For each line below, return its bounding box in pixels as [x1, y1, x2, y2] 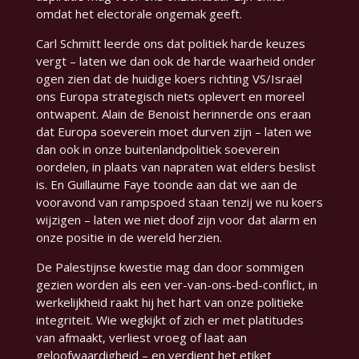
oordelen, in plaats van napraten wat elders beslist [35, 159, 316, 175]
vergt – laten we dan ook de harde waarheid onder [35, 53, 316, 70]
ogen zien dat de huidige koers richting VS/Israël [35, 71, 302, 87]
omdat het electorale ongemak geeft [35, 6, 240, 22]
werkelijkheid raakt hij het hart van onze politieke [35, 294, 304, 311]
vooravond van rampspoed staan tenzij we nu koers [35, 194, 323, 211]
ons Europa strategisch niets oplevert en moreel [35, 88, 305, 105]
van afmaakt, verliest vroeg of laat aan [35, 329, 247, 346]
